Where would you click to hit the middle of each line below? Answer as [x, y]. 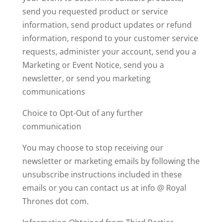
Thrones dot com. [55, 201]
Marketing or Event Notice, [73, 65]
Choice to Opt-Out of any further [83, 113]
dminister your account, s [111, 52]
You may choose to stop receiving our [93, 148]
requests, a [43, 52]
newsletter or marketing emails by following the [111, 161]
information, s [48, 25]
